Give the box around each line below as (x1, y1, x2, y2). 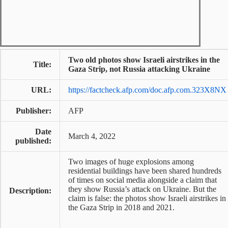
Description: (9, 186, 51, 195)
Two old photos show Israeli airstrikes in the (68, 55, 220, 64)
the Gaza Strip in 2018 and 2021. (68, 203, 175, 212)
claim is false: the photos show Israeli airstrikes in (68, 194, 226, 203)
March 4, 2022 (68, 132, 116, 140)
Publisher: (16, 106, 51, 115)
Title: (33, 60, 51, 69)
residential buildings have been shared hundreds (68, 166, 221, 175)
